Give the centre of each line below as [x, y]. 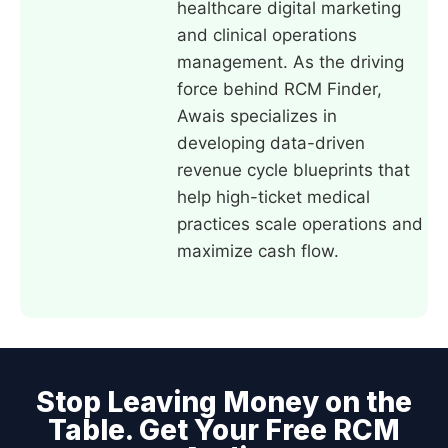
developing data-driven [271, 142]
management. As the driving [290, 61]
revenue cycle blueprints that [293, 169]
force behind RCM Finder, [279, 88]
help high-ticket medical [273, 196]
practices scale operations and [300, 223]
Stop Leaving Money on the [224, 402]
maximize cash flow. [258, 250]
